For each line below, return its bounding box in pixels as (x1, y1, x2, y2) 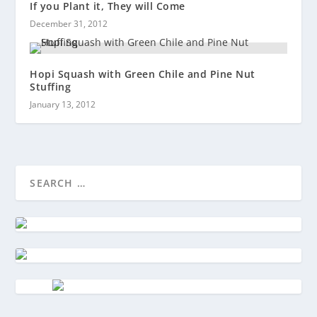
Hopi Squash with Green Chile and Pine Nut (30, 67, 255, 81)
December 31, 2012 (30, 17, 108, 30)
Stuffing (30, 79, 71, 93)
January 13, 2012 (30, 98, 96, 110)
